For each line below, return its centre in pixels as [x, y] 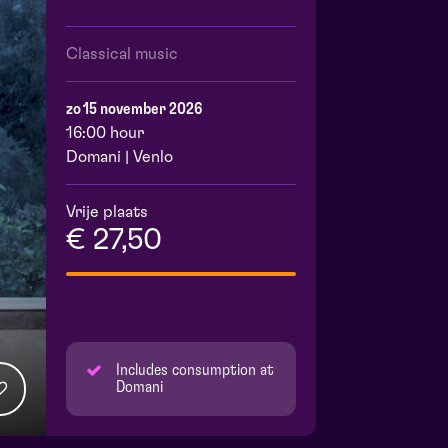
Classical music [122, 54]
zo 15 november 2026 [134, 109]
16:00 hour [105, 133]
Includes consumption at [195, 370]
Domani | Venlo [119, 157]
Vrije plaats [107, 212]
